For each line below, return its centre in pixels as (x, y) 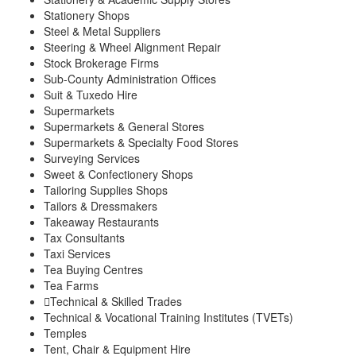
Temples (65, 333)
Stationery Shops (87, 15)
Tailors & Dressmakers (101, 205)
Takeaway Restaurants (101, 221)
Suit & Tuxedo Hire (91, 94)
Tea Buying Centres (93, 269)
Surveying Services (92, 158)
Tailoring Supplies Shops (106, 190)
